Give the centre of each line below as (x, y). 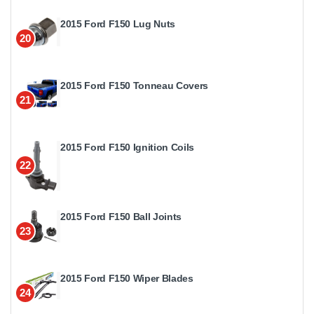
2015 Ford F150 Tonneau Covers (134, 85)
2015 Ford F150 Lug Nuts (118, 23)
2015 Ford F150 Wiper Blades (127, 278)
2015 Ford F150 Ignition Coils (127, 147)
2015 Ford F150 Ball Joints (121, 216)
